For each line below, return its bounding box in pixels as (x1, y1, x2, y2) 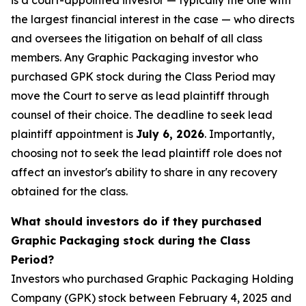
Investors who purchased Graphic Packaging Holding (11, 272, 294, 286)
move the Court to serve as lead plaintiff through (11, 89, 269, 103)
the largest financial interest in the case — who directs (11, 12, 294, 27)
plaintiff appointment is (11, 127, 136, 141)
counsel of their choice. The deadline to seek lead (11, 108, 273, 122)
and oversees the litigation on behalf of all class (11, 31, 262, 46)
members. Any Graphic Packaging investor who (11, 51, 258, 65)
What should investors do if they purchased (11, 214, 262, 229)
